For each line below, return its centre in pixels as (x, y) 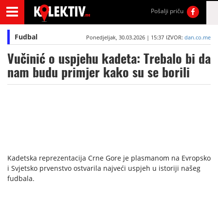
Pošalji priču (167, 11)
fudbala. (21, 178)
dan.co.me (197, 37)
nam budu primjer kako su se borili (99, 72)
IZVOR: (175, 37)
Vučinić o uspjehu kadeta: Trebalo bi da (109, 59)
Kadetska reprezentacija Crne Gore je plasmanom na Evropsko (109, 158)
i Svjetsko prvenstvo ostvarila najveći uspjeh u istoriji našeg (104, 168)
